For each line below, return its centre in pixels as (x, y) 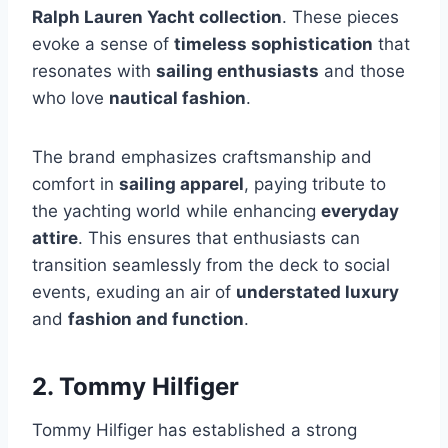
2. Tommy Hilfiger (135, 386)
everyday (360, 210)
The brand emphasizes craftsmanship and (202, 156)
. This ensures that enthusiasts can (219, 237)
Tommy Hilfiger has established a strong (194, 429)
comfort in (75, 183)
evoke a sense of (103, 43)
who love (70, 97)
